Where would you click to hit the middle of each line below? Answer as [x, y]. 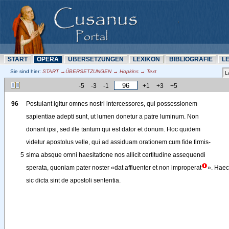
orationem [153, 142]
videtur [36, 142]
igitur [61, 104]
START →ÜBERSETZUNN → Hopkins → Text [99, 72]
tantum [91, 130]
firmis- [202, 142]
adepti [65, 117]
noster [101, 168]
